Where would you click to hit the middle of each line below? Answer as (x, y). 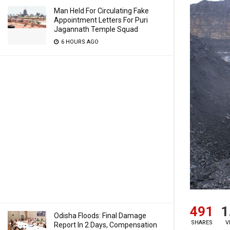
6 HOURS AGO (79, 42)
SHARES (202, 223)
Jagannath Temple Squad (96, 29)
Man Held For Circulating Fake (101, 11)
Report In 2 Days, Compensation (106, 225)
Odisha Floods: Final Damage (100, 216)
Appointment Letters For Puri (101, 20)
